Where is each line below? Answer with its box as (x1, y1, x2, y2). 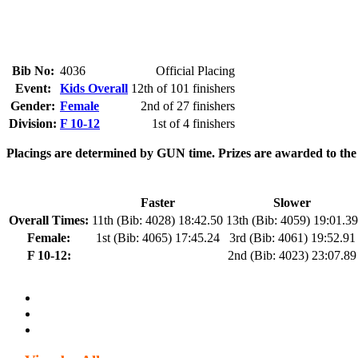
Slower (273, 196, 311, 209)
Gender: (10, 99, 55, 113)
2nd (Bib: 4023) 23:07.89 (228, 249, 356, 262)
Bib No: (11, 64, 54, 78)
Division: (9, 117, 57, 130)
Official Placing (156, 64, 235, 78)
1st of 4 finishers (152, 117, 235, 130)
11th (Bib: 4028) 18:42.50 (92, 213, 223, 227)
